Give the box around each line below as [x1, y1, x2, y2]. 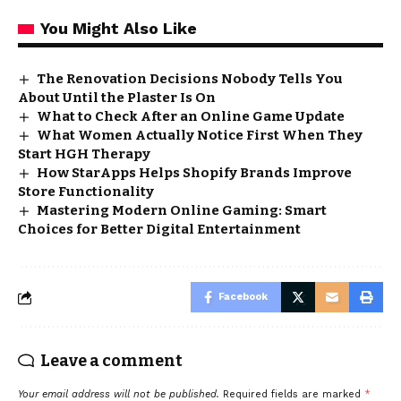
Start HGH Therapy [18, 146, 150, 162]
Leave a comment [40, 351, 183, 371]
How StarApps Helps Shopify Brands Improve [37, 165, 353, 181]
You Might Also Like [40, 19, 197, 38]
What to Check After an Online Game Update [37, 108, 346, 124]
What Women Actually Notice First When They [37, 127, 363, 143]
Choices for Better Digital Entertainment [18, 221, 301, 237]
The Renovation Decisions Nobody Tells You [37, 71, 344, 87]
